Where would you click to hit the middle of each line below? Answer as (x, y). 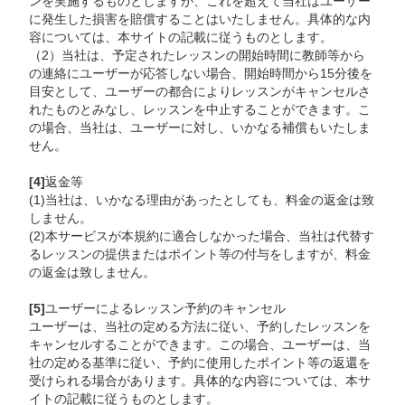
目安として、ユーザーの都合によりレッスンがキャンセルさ (200, 91)
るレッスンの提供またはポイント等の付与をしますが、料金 (200, 254)
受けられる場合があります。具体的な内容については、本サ (200, 381)
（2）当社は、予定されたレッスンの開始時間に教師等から (198, 55)
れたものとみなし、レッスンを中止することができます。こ (200, 109)
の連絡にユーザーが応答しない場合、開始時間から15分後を (201, 73)
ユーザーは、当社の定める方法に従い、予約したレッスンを (200, 326)
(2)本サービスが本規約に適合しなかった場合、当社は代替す (202, 236)
